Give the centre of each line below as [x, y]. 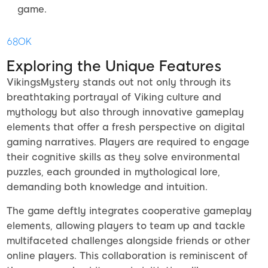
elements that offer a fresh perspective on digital [126, 127]
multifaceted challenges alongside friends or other [128, 241]
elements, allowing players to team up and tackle [126, 226]
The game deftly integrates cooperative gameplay [129, 211]
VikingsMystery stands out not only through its [119, 83]
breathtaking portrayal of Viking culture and [114, 98]
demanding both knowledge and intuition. [107, 187]
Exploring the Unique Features [114, 66]
